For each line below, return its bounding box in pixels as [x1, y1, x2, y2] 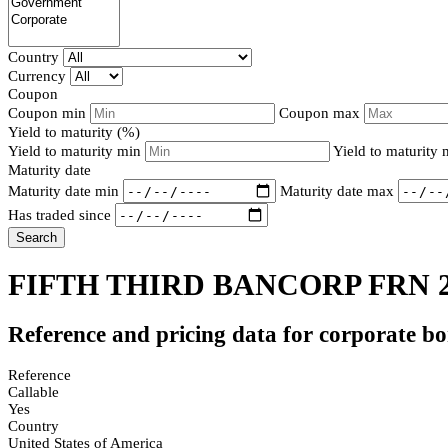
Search [16, 230, 57, 246]
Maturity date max [280, 182, 394, 199]
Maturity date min [8, 182, 119, 199]
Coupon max [279, 105, 360, 122]
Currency [8, 68, 66, 85]
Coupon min [8, 105, 86, 122]
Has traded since [8, 206, 111, 223]
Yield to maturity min [8, 143, 145, 160]
